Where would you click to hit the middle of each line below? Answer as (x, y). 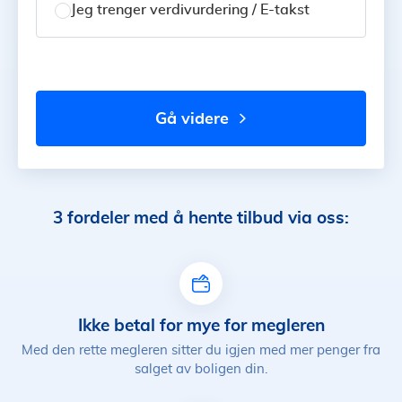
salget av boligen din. (201, 369)
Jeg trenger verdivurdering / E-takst (190, 10)
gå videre (198, 118)
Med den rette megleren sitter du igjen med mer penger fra (201, 350)
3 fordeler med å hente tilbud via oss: (201, 217)
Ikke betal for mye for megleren (201, 325)
